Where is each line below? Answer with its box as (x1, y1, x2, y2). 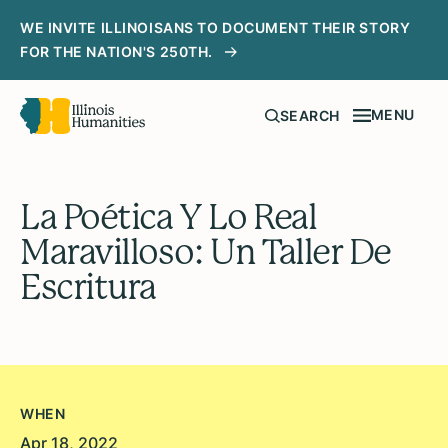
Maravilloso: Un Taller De (20, 232, 391, 273)
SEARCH (279, 107, 340, 125)
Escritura (20, 267, 157, 308)
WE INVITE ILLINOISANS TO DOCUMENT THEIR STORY (20, 19, 411, 36)
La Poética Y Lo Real (20, 197, 317, 238)
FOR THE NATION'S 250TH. (20, 43, 213, 60)
